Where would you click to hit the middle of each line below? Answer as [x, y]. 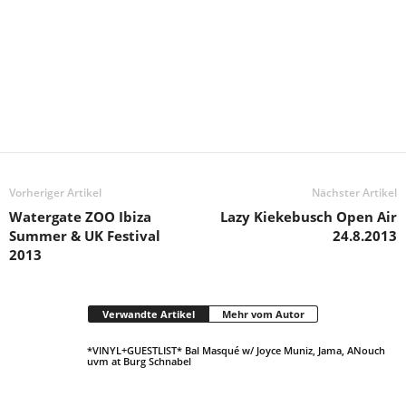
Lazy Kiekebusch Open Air [309, 217]
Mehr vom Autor [263, 314]
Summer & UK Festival [85, 236]
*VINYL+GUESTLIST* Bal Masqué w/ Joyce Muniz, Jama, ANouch [236, 350]
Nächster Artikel [354, 193]
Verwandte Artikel [149, 314]
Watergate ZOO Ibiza [80, 217]
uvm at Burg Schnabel [139, 361]
